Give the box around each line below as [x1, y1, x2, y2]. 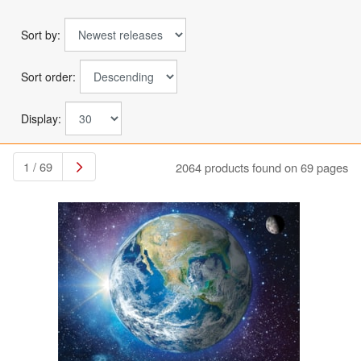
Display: [21, 110, 61, 127]
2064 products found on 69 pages [176, 158, 348, 176]
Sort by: [21, 27, 60, 44]
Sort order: [21, 68, 76, 85]
